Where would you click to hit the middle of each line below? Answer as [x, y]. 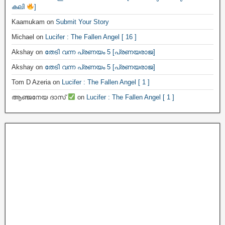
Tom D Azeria [31, 82]
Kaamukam [28, 22]
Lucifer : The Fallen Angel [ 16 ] [91, 37]
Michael [23, 37]
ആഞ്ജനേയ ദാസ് [40, 97]
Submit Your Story [82, 22]
